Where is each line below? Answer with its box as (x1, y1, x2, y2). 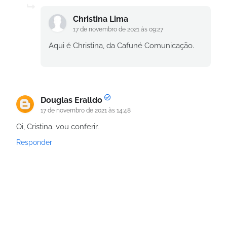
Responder (16, 138, 52, 146)
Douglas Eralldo (41, 95, 102, 105)
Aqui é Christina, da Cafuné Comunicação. (49, 41, 194, 50)
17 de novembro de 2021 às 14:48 (41, 107, 131, 114)
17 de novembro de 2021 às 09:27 (73, 26, 163, 33)
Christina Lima (73, 14, 128, 24)
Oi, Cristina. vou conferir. (16, 122, 99, 131)
